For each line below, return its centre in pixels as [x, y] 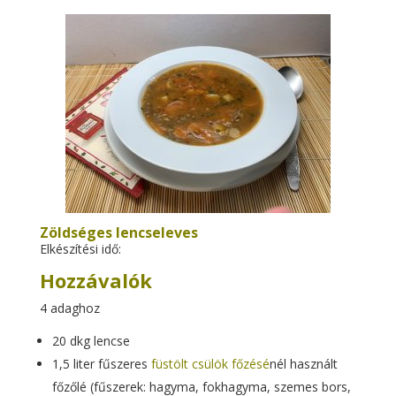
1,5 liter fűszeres [101, 364]
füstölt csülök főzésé [210, 364]
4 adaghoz [69, 308]
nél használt [303, 364]
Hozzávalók [95, 280]
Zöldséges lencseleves [118, 232]
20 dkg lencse [91, 341]
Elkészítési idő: [80, 249]
